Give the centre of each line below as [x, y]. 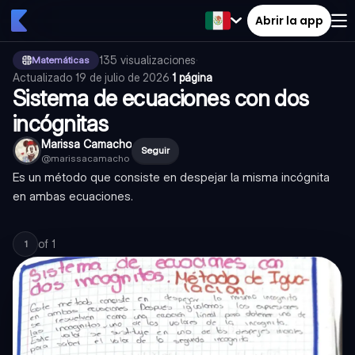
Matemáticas [61, 60]
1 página [192, 77]
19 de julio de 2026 [122, 77]
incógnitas [61, 124]
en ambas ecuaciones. [73, 196]
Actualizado [44, 77]
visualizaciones [158, 60]
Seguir [155, 150]
